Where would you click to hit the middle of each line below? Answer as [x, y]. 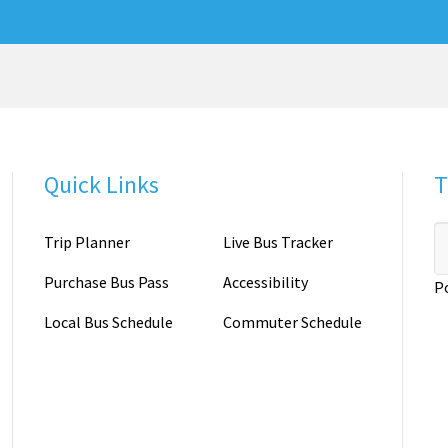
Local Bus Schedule [108, 322]
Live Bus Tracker [277, 242]
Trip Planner [87, 242]
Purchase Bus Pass [106, 282]
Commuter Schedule [292, 322]
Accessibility [265, 282]
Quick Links [101, 185]
